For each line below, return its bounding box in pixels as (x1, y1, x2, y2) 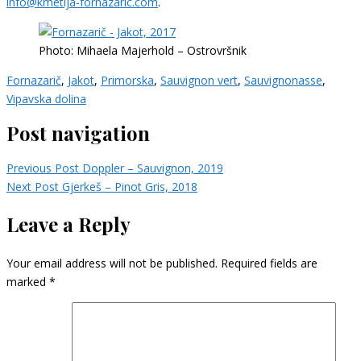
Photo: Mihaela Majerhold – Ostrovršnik (39, 42, 247, 58)
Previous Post (6, 160, 79, 176)
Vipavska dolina (6, 90, 86, 106)
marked (6, 273, 49, 289)
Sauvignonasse (244, 72, 322, 88)
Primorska (101, 72, 154, 88)
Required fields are (221, 255, 317, 271)
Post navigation (6, 119, 150, 146)
